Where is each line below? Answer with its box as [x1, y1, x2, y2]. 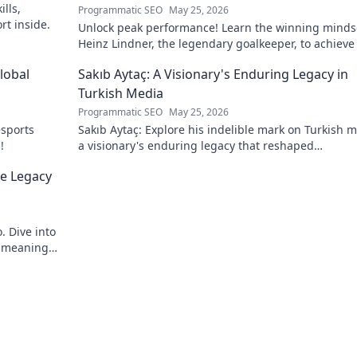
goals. [78, 52, 110, 67]
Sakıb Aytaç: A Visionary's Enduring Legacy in [78, 65, 348, 83]
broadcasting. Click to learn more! [78, 154, 259, 169]
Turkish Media [78, 84, 163, 102]
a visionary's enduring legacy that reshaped [78, 138, 314, 153]
